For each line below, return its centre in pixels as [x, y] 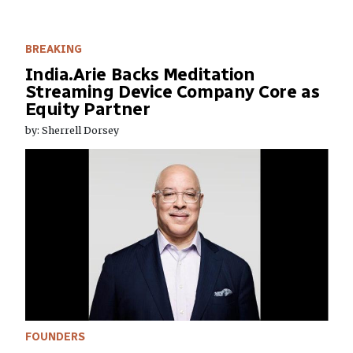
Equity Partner [87, 110]
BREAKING [53, 50]
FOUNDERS [55, 337]
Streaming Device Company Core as [172, 92]
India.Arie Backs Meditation [140, 75]
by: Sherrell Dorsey [72, 131]
